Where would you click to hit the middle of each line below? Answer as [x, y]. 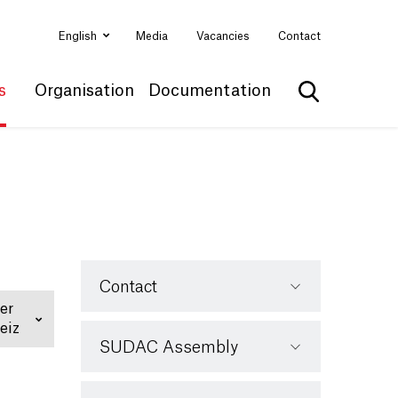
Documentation [210, 91]
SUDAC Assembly [169, 347]
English [79, 36]
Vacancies [223, 36]
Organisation [84, 91]
